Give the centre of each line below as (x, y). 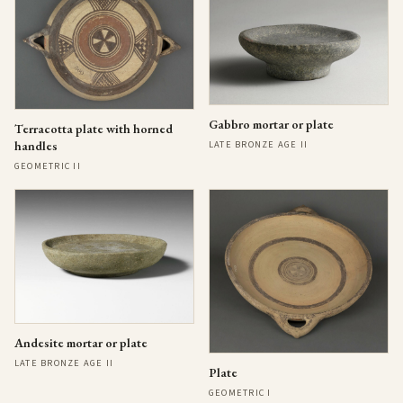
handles (36, 145)
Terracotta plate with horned (94, 128)
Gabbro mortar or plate (271, 124)
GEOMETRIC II (48, 166)
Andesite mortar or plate (81, 343)
